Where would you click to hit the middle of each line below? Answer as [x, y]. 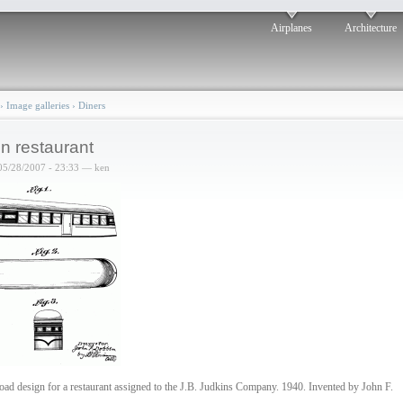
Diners [92, 105]
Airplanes [291, 28]
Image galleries [38, 105]
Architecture [371, 28]
